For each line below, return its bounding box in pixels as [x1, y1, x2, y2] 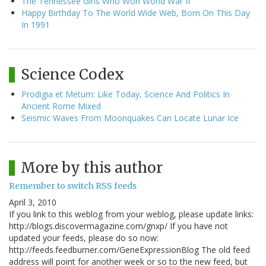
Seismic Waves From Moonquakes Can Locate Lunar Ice [21, 112, 239, 124]
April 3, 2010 [9, 197, 56, 208]
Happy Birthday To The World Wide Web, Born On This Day [21, 7, 250, 19]
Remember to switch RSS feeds [9, 180, 137, 192]
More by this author [21, 159, 163, 178]
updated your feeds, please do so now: [9, 232, 159, 244]
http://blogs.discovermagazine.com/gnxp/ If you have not [9, 220, 228, 232]
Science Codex [21, 65, 124, 84]
